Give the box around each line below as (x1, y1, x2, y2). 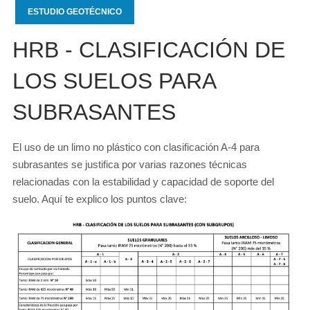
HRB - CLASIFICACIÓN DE (12, 37, 285, 62)
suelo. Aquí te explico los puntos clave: (12, 193, 187, 205)
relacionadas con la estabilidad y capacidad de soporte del (12, 176, 274, 188)
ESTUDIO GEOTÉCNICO (28, 7, 122, 17)
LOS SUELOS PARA (12, 69, 215, 93)
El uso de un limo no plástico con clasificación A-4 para (12, 141, 259, 153)
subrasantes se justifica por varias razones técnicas (12, 158, 247, 170)
